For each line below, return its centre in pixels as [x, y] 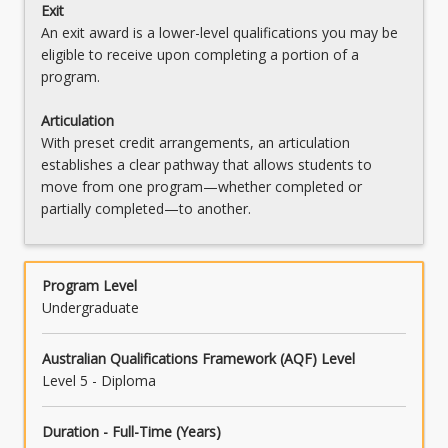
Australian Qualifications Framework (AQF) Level [198, 359]
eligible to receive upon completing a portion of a [200, 55]
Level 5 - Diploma [99, 381]
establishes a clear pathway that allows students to [206, 165]
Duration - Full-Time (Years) [131, 432]
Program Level [89, 286]
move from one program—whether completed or [201, 187]
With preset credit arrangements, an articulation [195, 143]
